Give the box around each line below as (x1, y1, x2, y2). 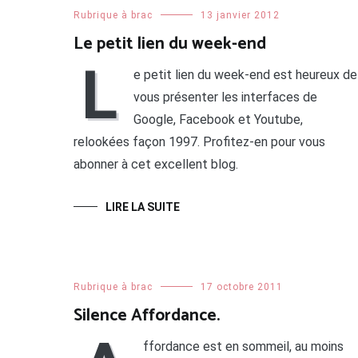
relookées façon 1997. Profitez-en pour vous (74, 134, 325, 150)
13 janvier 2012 (201, 10, 280, 22)
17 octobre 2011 (201, 281, 283, 293)
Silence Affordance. (74, 302, 220, 330)
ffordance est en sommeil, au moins (143, 339, 344, 355)
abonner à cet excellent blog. (74, 157, 238, 173)
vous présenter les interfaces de (133, 89, 317, 105)
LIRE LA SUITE (105, 201, 180, 214)
